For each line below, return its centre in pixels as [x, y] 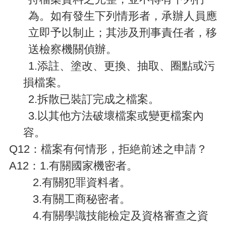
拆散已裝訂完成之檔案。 [98, 99]
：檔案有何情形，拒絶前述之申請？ [119, 149]
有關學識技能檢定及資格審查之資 [125, 215]
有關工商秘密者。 [87, 199]
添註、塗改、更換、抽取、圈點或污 [126, 66]
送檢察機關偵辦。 [72, 49]
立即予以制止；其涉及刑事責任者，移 [122, 32]
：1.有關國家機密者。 [83, 165]
